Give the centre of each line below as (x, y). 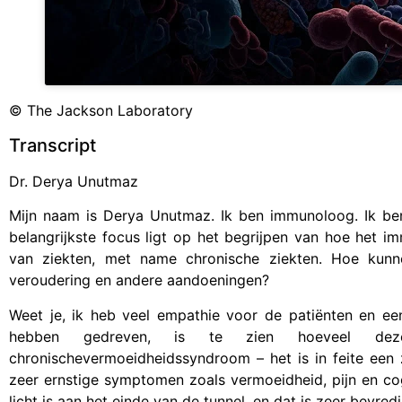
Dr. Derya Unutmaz (74, 181)
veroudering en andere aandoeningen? (139, 280)
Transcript (52, 145)
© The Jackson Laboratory (101, 111)
